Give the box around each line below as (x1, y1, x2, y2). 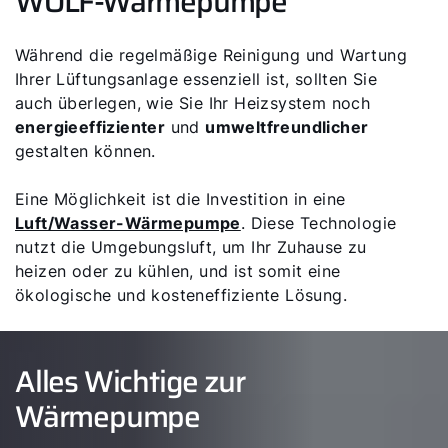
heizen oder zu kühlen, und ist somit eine (15, 261, 341, 281)
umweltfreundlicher (205, 117, 369, 137)
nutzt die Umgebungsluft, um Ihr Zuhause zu (15, 237, 367, 257)
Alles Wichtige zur (15, 358, 245, 405)
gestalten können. (15, 141, 156, 161)
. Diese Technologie (240, 213, 397, 233)
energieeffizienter (15, 117, 166, 137)
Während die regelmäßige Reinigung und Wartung (15, 45, 407, 65)
